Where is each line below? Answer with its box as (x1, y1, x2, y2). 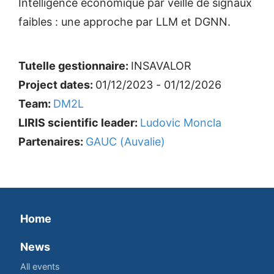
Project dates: (18, 78, 95, 91)
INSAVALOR (131, 59, 191, 72)
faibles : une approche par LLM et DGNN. (18, 15, 231, 28)
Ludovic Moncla (140, 116, 221, 129)
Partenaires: (18, 135, 86, 148)
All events (20, 261, 60, 272)
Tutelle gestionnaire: (18, 59, 131, 72)
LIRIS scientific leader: (18, 116, 140, 129)
